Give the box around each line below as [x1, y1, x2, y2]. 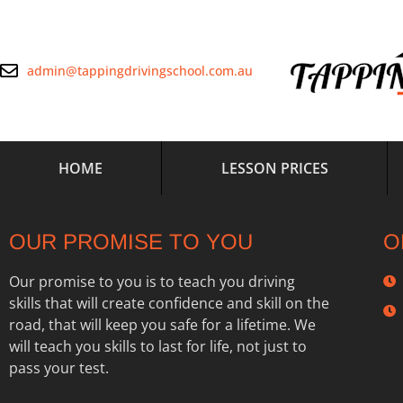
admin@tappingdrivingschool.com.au [27, 62, 253, 79]
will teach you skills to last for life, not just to [9, 336, 307, 356]
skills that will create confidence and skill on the [9, 293, 329, 313]
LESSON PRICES [220, 158, 328, 178]
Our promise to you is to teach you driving [9, 272, 295, 291]
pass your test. [9, 358, 109, 378]
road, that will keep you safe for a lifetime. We [9, 315, 316, 335]
